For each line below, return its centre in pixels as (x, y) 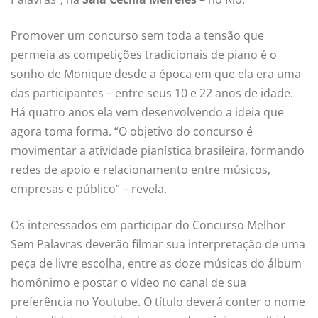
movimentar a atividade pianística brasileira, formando (158, 150)
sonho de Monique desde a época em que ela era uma (156, 73)
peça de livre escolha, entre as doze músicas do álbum (156, 263)
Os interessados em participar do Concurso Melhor (148, 225)
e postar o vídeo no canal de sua (160, 282)
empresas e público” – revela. (89, 188)
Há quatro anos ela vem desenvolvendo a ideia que (147, 112)
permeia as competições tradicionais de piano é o (144, 54)
